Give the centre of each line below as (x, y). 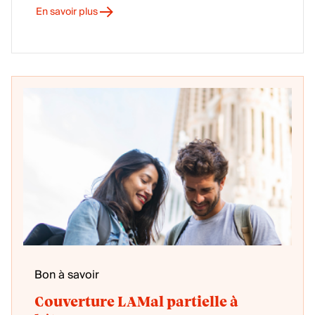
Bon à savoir (67, 275)
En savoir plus (67, 12)
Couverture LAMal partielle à (136, 302)
